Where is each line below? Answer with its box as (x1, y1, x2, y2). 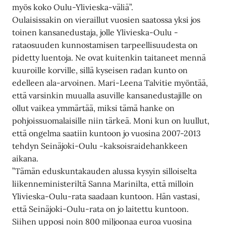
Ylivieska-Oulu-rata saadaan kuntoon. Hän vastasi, (12, 191, 200, 202)
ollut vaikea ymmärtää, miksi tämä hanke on (12, 103, 175, 114)
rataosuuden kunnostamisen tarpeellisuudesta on (12, 40, 198, 50)
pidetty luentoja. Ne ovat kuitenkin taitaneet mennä (12, 52, 206, 63)
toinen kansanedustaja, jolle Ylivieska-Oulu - (12, 27, 179, 38)
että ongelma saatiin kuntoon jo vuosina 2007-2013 (12, 128, 201, 139)
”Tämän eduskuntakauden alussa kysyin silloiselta (12, 166, 197, 177)
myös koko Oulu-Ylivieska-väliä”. (12, 2, 134, 13)
